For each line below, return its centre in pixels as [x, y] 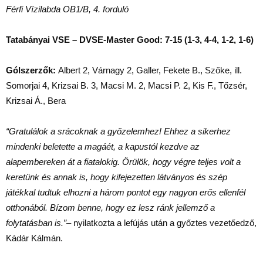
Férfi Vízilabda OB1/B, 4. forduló [67, 9]
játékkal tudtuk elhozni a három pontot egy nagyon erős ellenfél [126, 192]
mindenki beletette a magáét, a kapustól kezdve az [103, 146]
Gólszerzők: [32, 70]
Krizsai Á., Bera [36, 101]
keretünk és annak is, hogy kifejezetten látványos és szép [117, 177]
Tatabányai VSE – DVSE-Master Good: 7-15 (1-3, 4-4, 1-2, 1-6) [130, 40]
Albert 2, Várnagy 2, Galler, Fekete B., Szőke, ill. [150, 70]
